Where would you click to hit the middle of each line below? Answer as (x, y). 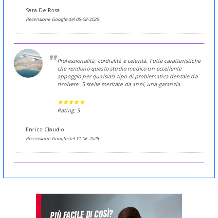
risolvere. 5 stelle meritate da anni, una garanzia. (120, 84)
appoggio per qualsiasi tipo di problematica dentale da (127, 76)
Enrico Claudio (45, 129)
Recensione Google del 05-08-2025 (63, 19)
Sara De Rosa (43, 10)
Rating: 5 (69, 110)
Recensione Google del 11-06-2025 (63, 139)
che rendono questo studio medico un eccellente (120, 69)
